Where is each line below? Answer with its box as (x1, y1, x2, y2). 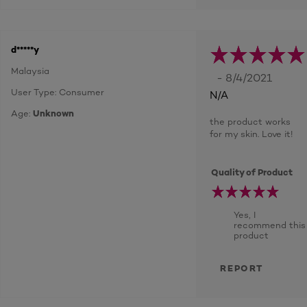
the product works (210, 116, 291, 127)
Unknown (33, 108, 74, 119)
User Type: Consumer (11, 86, 104, 97)
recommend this (234, 219, 306, 230)
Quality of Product (211, 167, 293, 177)
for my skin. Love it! (210, 128, 293, 139)
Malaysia (11, 65, 49, 76)
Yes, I (234, 209, 256, 220)
